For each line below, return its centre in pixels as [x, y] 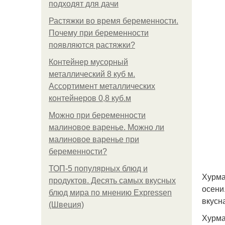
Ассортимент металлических [102, 86]
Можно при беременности [97, 115]
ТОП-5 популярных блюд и [98, 168]
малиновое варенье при [94, 139]
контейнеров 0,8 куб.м [90, 98]
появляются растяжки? [92, 45]
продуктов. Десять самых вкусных [112, 181]
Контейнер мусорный [88, 62]
